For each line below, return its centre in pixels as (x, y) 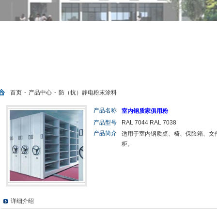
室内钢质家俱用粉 (145, 111)
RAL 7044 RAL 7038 (149, 123)
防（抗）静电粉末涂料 (88, 93)
